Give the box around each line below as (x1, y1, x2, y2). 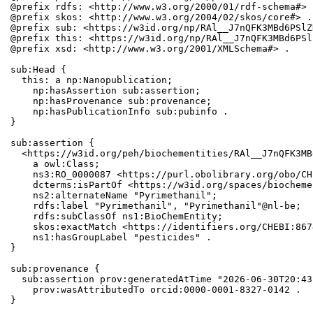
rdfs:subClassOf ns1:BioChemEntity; (10, 211, 224, 222)
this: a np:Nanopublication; (10, 75, 173, 86)
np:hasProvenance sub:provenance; (10, 96, 212, 107)
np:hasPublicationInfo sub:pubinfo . (10, 106, 229, 117)
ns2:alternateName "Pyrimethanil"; (10, 190, 218, 201)
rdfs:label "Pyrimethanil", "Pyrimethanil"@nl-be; (10, 201, 302, 212)
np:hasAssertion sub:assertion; (10, 85, 201, 96)
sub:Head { (10, 64, 67, 75)
